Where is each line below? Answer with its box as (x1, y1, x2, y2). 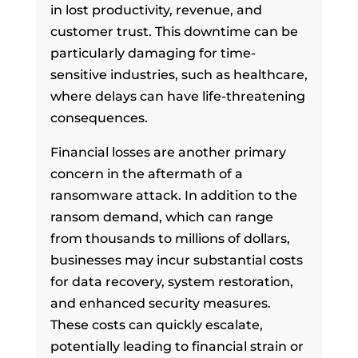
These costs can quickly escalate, (50, 316, 263, 332)
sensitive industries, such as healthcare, (50, 66, 308, 82)
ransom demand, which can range (50, 209, 273, 225)
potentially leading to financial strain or (50, 338, 304, 354)
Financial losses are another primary (50, 144, 286, 160)
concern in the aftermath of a (50, 165, 243, 181)
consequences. (50, 109, 148, 125)
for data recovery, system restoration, (50, 273, 293, 289)
